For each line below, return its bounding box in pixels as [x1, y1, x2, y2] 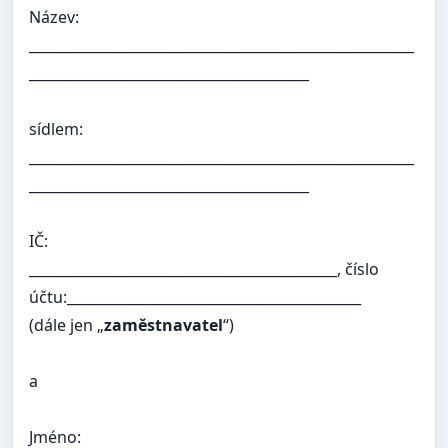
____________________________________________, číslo [29, 258, 379, 281]
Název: [29, 6, 79, 29]
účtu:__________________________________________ [29, 286, 361, 309]
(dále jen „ [29, 314, 104, 337]
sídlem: [29, 118, 83, 141]
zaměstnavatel [104, 314, 223, 337]
